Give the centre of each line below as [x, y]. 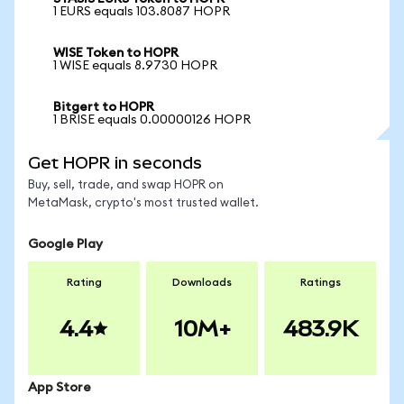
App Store [60, 388]
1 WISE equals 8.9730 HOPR [135, 66]
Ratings [320, 282]
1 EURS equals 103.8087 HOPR [142, 12]
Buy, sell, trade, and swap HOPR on [126, 185]
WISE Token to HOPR [116, 53]
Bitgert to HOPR [104, 107]
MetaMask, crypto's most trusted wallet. [143, 203]
